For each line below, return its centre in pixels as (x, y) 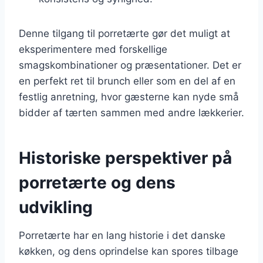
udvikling (56, 207)
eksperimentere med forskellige (93, 49)
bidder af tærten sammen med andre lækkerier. (131, 112)
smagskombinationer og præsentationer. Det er (130, 65)
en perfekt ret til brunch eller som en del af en (127, 81)
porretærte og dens (97, 182)
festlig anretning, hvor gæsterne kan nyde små (129, 97)
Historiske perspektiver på (125, 158)
